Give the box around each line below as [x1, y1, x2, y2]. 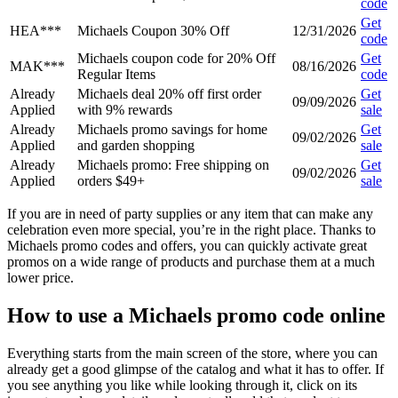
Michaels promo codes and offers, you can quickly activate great [7, 237, 367, 253]
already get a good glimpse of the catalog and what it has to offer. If [7, 361, 384, 377]
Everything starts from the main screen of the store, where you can [7, 345, 378, 361]
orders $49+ [77, 172, 145, 188]
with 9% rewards [77, 101, 172, 117]
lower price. [7, 269, 74, 285]
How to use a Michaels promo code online [7, 303, 386, 327]
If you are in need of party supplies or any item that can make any [7, 205, 373, 221]
